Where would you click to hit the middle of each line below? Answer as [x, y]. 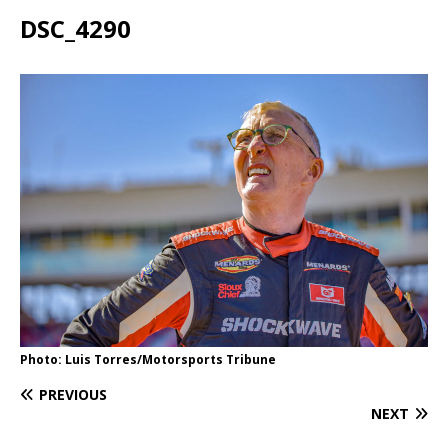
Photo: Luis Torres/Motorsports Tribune [148, 359]
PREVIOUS [73, 394]
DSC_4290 [75, 29]
